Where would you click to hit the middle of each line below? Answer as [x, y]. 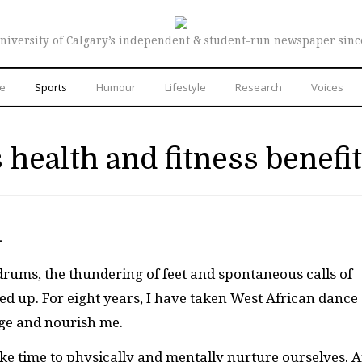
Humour [116, 87]
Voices [327, 87]
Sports [51, 87]
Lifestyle [185, 87]
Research [259, 87]
